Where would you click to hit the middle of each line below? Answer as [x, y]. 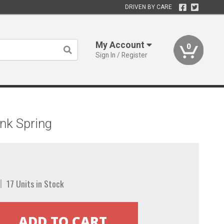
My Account [121, 45]
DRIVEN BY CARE [148, 7]
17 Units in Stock [35, 183]
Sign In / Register [122, 55]
